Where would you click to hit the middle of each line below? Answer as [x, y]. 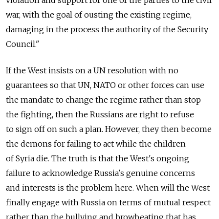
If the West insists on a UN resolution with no [92, 71]
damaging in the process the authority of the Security [107, 30]
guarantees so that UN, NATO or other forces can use [105, 85]
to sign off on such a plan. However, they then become [109, 129]
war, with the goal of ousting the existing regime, [99, 15]
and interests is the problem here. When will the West [108, 188]
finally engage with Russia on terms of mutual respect [108, 203]
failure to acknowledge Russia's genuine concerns [100, 173]
